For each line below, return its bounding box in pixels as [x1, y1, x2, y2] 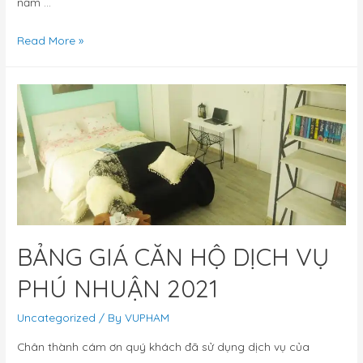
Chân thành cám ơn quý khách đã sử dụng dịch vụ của [17, 339, 310, 353]
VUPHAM [125, 310, 170, 325]
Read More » [17, 32, 84, 47]
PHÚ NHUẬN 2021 [17, 273, 219, 305]
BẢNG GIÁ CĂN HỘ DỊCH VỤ [17, 241, 330, 273]
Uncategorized [17, 310, 96, 325]
